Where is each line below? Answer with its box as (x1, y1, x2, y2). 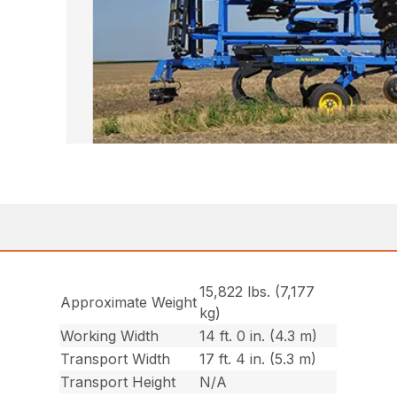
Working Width (60, 327, 160, 346)
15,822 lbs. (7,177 (199, 283, 315, 301)
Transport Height (60, 373, 176, 392)
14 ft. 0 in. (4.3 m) (199, 327, 318, 346)
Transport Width (60, 350, 171, 369)
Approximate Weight (60, 293, 198, 312)
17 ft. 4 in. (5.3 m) (199, 350, 317, 369)
